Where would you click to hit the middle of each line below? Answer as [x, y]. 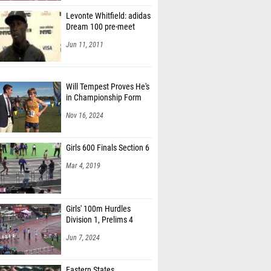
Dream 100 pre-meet [100, 27]
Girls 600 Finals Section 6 [108, 148]
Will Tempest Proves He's [108, 87]
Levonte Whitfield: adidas [108, 16]
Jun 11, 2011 [85, 45]
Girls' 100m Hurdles [98, 209]
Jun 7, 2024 [83, 238]
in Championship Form [104, 98]
